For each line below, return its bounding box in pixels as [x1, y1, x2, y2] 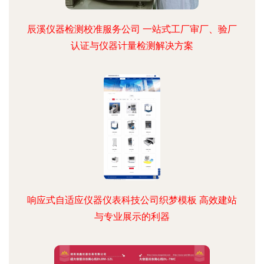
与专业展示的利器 [94, 211, 170, 222]
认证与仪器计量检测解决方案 [71, 40, 193, 51]
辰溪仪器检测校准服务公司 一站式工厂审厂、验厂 [27, 24, 237, 35]
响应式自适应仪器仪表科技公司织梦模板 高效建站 [27, 194, 237, 206]
